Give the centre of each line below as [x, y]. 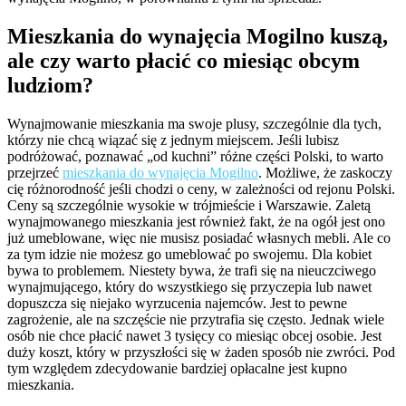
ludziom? [50, 85]
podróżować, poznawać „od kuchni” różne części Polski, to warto [195, 156]
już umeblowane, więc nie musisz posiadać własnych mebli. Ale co [199, 237]
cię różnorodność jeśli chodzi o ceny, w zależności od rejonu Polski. [201, 188]
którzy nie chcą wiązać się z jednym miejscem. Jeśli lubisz [173, 140]
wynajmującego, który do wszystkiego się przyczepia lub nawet [189, 286]
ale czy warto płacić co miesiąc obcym [184, 60]
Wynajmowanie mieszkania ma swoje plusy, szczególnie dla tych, [194, 123]
